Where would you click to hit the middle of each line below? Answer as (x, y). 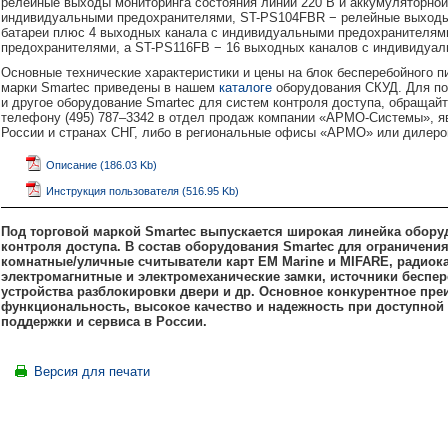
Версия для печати (92, 371)
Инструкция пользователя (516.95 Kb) (142, 191)
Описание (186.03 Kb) (101, 165)
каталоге (245, 87)
